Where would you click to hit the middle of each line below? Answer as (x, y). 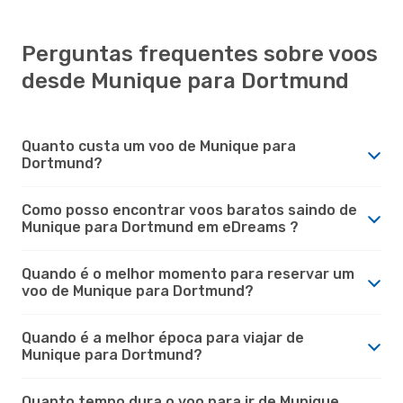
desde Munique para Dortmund (185, 81)
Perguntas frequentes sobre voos (200, 54)
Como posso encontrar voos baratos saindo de (189, 210)
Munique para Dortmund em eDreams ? (160, 227)
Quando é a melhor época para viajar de (163, 337)
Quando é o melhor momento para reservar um (188, 273)
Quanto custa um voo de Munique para (159, 146)
